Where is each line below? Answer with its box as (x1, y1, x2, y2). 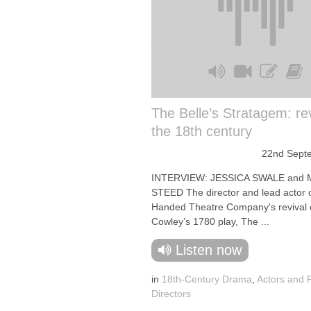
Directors (151, 288, 191, 299)
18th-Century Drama (162, 274, 252, 285)
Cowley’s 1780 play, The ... (151, 216, 269, 227)
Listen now (176, 242, 242, 258)
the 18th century (151, 124, 252, 139)
